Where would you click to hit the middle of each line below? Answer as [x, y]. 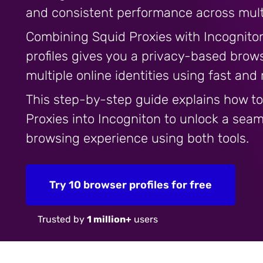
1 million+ [109, 220]
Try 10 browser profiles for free [131, 185]
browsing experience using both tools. [137, 139]
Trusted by [62, 220]
